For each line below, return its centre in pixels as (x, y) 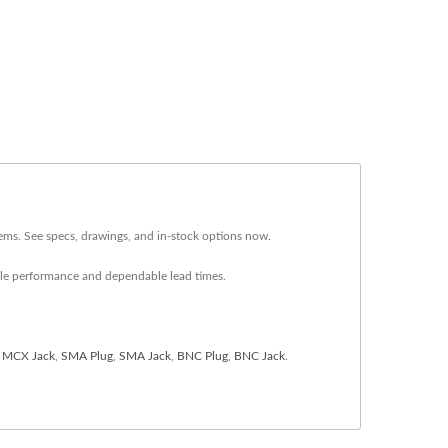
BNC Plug (202, 356)
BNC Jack (259, 356)
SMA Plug (87, 356)
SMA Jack (145, 356)
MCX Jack (28, 356)
